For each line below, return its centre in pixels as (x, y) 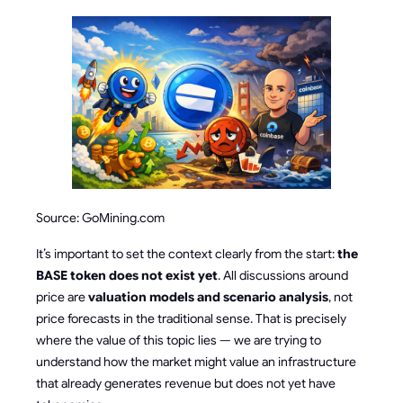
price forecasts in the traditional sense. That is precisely (191, 318)
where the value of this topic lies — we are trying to (179, 340)
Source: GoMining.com (100, 218)
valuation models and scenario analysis (208, 297)
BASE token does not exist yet (127, 275)
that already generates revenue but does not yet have (186, 383)
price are (62, 297)
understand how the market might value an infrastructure (196, 362)
